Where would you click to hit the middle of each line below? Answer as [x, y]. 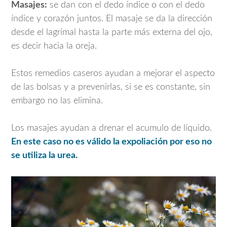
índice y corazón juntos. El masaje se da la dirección [112, 19]
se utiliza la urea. [44, 156]
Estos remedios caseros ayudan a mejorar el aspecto [113, 74]
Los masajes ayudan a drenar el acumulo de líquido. [111, 128]
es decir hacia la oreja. [54, 46]
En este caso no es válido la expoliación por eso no [111, 142]
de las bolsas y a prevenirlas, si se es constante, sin [111, 87]
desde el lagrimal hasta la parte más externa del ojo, [112, 33]
